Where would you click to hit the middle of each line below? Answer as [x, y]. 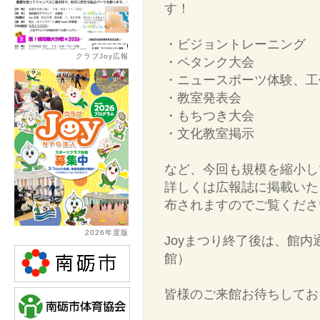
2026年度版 [107, 232]
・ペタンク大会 [209, 62]
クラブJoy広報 [102, 56]
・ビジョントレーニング [235, 44]
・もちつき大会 [209, 116]
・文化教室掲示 [209, 134]
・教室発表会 [203, 98]
